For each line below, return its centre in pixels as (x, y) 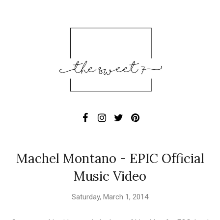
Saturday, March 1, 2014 (110, 197)
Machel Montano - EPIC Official (110, 159)
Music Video (110, 176)
